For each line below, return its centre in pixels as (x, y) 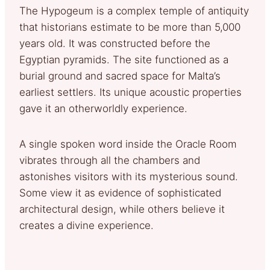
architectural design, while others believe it (122, 209)
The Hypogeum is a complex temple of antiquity (134, 11)
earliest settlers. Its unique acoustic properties (130, 92)
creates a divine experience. (86, 225)
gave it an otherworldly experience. (103, 108)
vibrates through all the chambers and (110, 160)
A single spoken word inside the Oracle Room (128, 144)
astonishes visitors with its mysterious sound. (129, 176)
